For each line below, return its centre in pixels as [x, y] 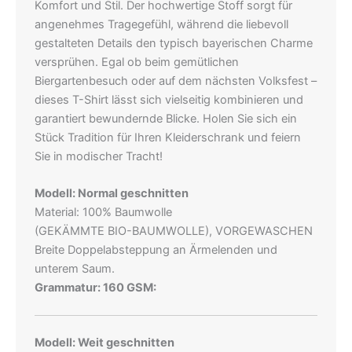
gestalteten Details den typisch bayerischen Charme [174, 43]
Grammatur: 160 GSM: [95, 287]
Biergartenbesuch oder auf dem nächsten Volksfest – [176, 81]
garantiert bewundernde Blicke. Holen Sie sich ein [166, 118]
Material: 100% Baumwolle [103, 212]
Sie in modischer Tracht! [99, 156]
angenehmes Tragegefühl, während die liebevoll [161, 24]
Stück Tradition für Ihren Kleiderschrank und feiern [168, 137]
